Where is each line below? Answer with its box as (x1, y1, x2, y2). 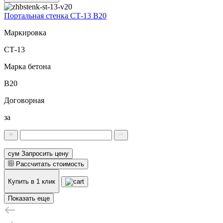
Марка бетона (4, 62, 51, 71)
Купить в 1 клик (8, 177, 55, 185)
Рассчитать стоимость (16, 160, 84, 168)
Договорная (4, 96, 44, 105)
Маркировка (4, 28, 46, 37)
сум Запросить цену (8, 150, 69, 158)
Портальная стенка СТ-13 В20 (4, 11, 107, 20)
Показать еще (8, 195, 50, 203)
